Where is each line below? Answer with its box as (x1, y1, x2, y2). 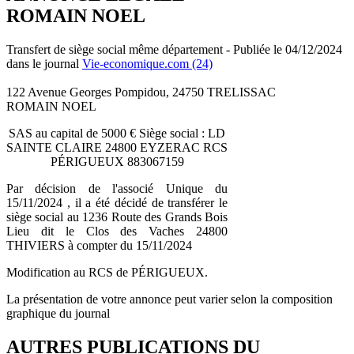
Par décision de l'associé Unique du (6, 181, 228, 195)
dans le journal (6, 56, 82, 70)
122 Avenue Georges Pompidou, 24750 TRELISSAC (6, 85, 276, 99)
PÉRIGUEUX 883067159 (50, 154, 184, 168)
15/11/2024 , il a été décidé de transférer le (6, 195, 228, 209)
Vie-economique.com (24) (82, 56, 213, 70)
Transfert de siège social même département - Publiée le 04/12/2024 (6, 42, 342, 56)
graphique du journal (6, 306, 110, 320)
